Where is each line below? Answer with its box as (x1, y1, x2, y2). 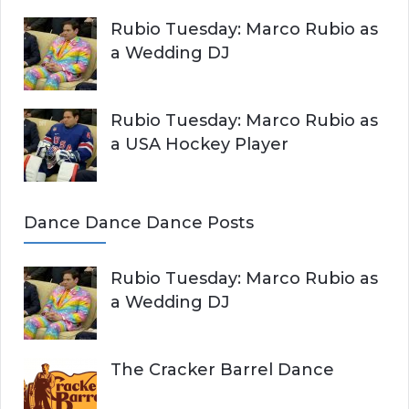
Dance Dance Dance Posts (24, 212, 254, 233)
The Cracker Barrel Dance (110, 359, 334, 380)
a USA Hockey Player (110, 133, 288, 154)
